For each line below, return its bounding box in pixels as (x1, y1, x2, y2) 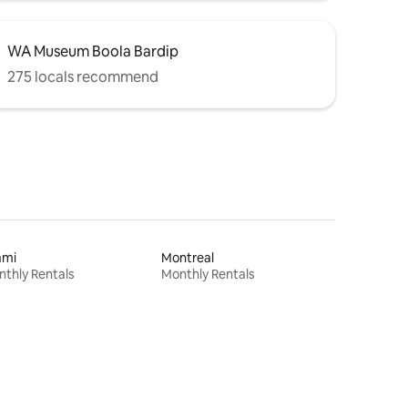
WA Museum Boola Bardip (7, 42, 178, 62)
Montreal (161, 250, 215, 267)
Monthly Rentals (161, 266, 256, 283)
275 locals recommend (7, 67, 158, 87)
